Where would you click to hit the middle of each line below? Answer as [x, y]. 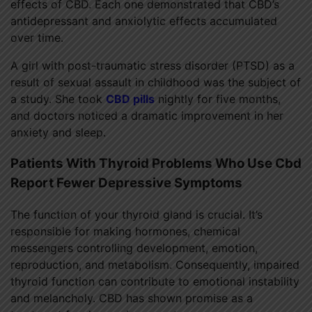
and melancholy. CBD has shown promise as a [132, 298]
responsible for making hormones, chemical [125, 231]
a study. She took [58, 99]
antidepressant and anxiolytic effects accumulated [144, 21]
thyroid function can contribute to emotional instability [155, 281]
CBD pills [130, 99]
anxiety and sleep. [58, 133]
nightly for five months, [218, 99]
